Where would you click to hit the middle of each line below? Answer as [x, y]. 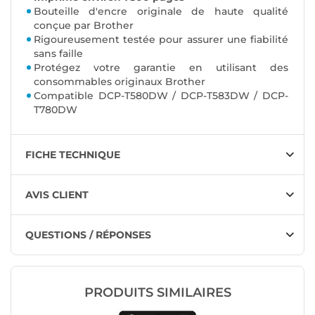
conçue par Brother [84, 26]
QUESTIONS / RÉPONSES [88, 235]
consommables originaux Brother [120, 82]
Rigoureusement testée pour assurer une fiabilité [161, 40]
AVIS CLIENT [57, 195]
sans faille [58, 54]
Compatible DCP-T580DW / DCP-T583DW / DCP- [161, 96]
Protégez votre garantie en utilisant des [161, 68]
